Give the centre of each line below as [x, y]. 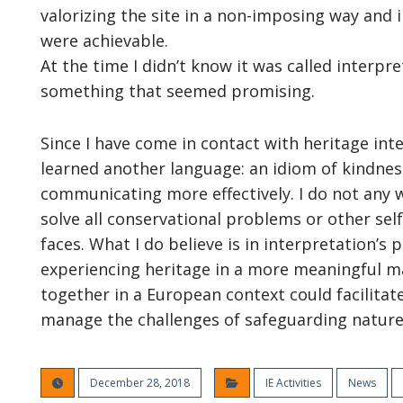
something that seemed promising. [177, 91]
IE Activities [293, 383]
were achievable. [104, 40]
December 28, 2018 [139, 383]
